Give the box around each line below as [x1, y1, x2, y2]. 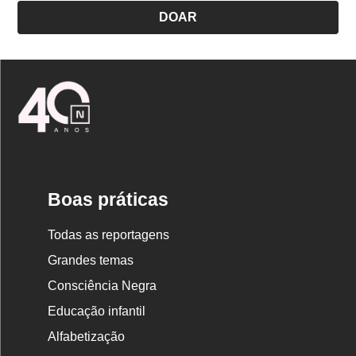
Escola [93, 115, 132, 130]
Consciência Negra [48, 279, 157, 292]
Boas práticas [48, 189, 169, 210]
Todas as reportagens [48, 228, 170, 242]
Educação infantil [48, 304, 146, 318]
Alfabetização [48, 330, 126, 343]
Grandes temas [48, 253, 134, 267]
